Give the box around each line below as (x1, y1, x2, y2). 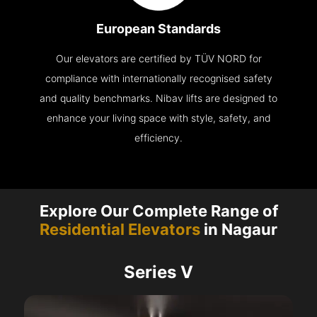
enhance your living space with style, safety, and (46, 112, 271, 125)
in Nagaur (200, 220, 277, 239)
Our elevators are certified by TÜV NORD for (55, 52, 262, 65)
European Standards (96, 21, 221, 37)
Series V (124, 262, 193, 283)
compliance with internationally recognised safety (45, 72, 272, 85)
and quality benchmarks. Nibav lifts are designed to (40, 92, 277, 105)
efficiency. (134, 132, 183, 144)
